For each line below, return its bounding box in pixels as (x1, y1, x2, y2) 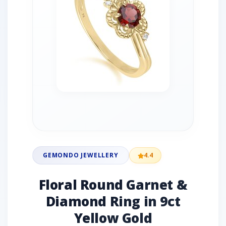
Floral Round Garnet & (38, 176, 188, 194)
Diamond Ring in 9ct (45, 192, 181, 210)
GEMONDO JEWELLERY (43, 151, 119, 159)
